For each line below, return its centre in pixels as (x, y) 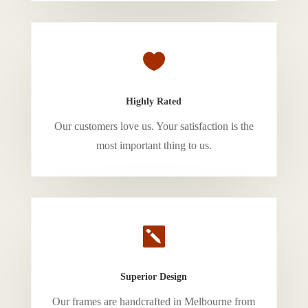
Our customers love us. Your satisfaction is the (154, 126)
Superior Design (154, 277)
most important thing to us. (154, 145)
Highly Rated (154, 101)
